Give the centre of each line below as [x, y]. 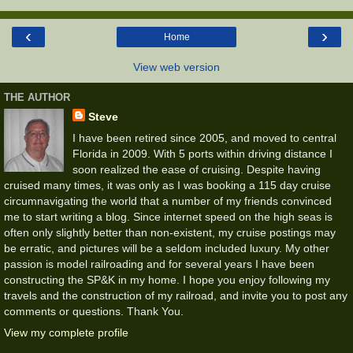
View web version [176, 67]
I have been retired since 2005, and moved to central [204, 137]
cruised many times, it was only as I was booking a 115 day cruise [167, 185]
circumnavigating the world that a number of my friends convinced [168, 201]
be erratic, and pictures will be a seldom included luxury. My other [167, 248]
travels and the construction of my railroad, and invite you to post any [176, 295]
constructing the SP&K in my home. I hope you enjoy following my [167, 279]
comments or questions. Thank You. [94, 311]
